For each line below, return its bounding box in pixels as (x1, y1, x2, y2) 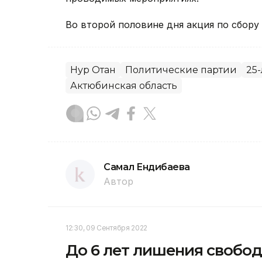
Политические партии (125, 64, 237, 76)
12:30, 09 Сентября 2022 (65, 223, 148, 233)
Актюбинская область (70, 80, 177, 92)
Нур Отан (70, 64, 116, 76)
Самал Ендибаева (104, 161, 190, 173)
